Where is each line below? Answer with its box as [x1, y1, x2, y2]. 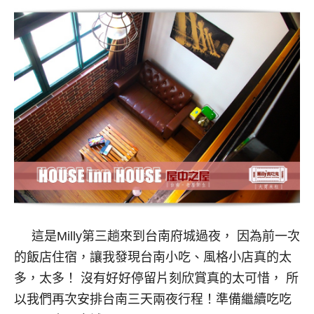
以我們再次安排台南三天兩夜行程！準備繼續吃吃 [14, 292, 292, 307]
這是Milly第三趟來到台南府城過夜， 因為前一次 [14, 229, 300, 244]
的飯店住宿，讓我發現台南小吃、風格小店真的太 [14, 250, 292, 265]
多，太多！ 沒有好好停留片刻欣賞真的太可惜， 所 [14, 271, 299, 286]
